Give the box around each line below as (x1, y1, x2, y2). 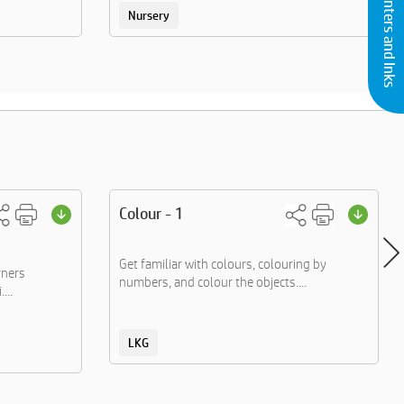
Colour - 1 (119, 204, 184, 223)
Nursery (128, 8, 170, 23)
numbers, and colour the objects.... (119, 274, 307, 289)
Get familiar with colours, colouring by (119, 256, 326, 271)
